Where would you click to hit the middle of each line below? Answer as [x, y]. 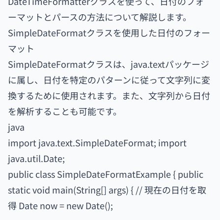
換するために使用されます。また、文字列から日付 [109, 95]
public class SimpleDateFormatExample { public [106, 174]
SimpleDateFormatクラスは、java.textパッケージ [109, 64]
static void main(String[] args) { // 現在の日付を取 [107, 190]
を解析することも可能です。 [65, 111]
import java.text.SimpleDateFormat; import [97, 142]
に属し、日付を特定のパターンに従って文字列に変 [109, 80]
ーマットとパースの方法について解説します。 [100, 17]
